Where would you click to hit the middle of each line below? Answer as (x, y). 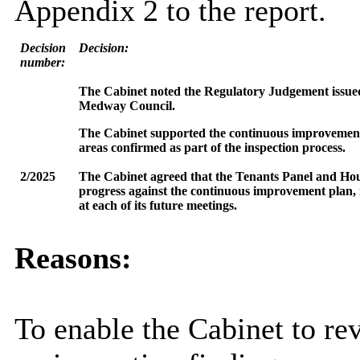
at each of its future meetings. (157, 206)
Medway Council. (127, 106)
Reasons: (73, 258)
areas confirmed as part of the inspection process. (212, 148)
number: (42, 63)
